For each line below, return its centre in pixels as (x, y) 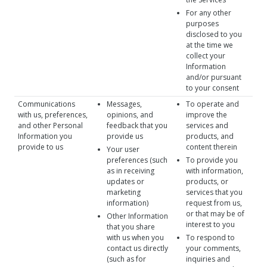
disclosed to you (214, 34)
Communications (46, 104)
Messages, (124, 104)
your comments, (213, 248)
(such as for (126, 259)
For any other (209, 13)
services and (207, 125)
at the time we (209, 45)
